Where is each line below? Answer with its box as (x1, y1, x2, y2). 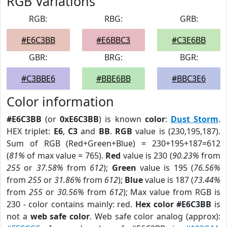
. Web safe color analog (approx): (90, 211, 221, 222)
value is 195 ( (136, 162, 194, 173)
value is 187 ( (143, 174, 194, 185)
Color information (7, 93, 114, 110)
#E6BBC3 (96, 34, 131, 46)
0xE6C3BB (60, 113, 99, 125)
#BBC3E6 (172, 73, 206, 84)
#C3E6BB (172, 34, 206, 46)
